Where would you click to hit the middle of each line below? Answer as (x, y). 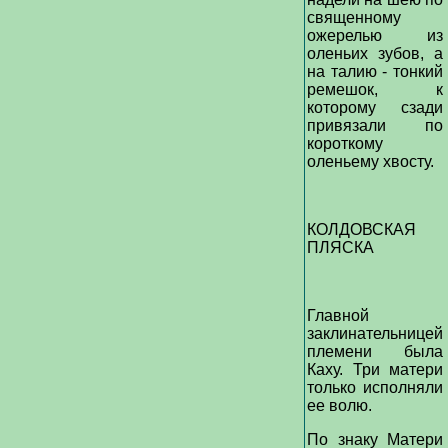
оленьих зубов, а (375, 53)
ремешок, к (375, 89)
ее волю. (341, 405)
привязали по (375, 125)
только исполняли (375, 387)
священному (354, 17)
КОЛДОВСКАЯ (361, 229)
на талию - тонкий (375, 71)
